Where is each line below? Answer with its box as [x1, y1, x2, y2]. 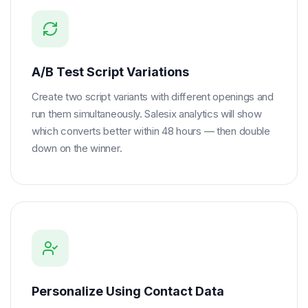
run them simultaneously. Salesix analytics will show [32, 107, 262, 120]
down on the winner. [32, 142, 122, 155]
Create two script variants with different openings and [32, 90, 274, 103]
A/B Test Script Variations [32, 65, 189, 79]
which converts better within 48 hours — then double [32, 124, 270, 137]
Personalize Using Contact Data [32, 284, 224, 298]
